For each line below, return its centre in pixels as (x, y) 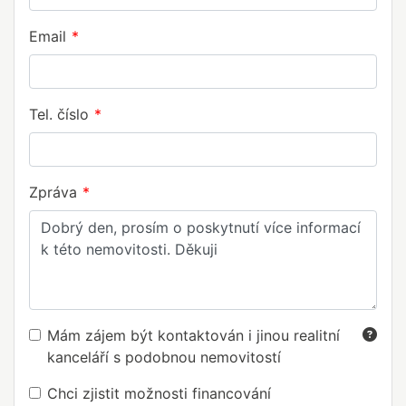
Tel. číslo (59, 115)
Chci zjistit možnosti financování (159, 394)
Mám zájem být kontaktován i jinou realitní (193, 336)
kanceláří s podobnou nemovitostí (164, 358)
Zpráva (53, 193)
